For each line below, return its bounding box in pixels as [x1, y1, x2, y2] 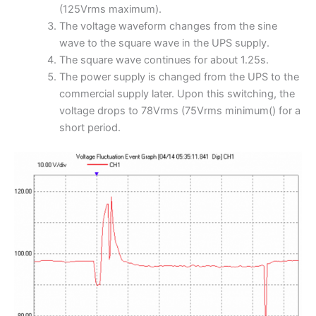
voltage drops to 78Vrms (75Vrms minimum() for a [59, 104, 300, 117]
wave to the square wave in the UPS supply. [59, 37, 269, 49]
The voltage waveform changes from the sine [59, 20, 277, 32]
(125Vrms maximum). [59, 3, 162, 16]
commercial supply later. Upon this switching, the [59, 87, 295, 100]
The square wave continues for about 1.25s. [59, 54, 269, 66]
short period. [59, 121, 121, 134]
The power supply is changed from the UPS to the [59, 71, 299, 83]
